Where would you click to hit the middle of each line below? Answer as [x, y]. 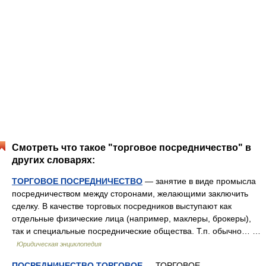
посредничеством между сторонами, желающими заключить [130, 194]
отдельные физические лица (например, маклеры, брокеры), [132, 218]
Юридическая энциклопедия [59, 244]
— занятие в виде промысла [199, 181]
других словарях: [53, 160]
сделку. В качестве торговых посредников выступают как [122, 206]
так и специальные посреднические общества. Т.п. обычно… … [136, 231]
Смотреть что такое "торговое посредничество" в [132, 148]
